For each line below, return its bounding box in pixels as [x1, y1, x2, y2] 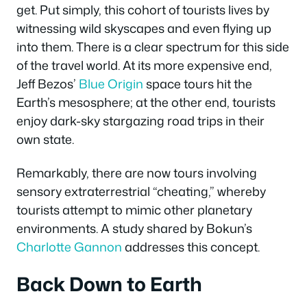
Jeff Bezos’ [16, 74, 79, 93]
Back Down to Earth [16, 269, 202, 297]
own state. [16, 130, 74, 148]
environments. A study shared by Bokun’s [16, 219, 252, 238]
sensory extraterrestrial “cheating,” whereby [16, 182, 266, 201]
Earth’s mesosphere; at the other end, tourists [16, 93, 275, 111]
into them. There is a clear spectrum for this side [16, 37, 289, 56]
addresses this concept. [122, 238, 260, 256]
